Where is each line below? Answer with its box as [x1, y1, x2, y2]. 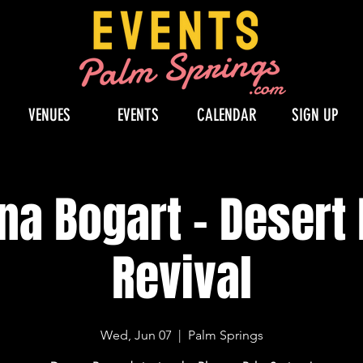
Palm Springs [187, 327, 263, 343]
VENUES [28, 105, 70, 125]
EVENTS [117, 105, 159, 125]
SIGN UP [291, 105, 339, 125]
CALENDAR [196, 105, 257, 125]
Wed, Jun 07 [100, 327, 172, 343]
